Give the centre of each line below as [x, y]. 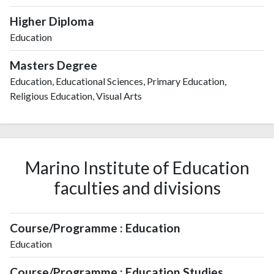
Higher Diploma [52, 21]
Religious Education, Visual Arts [76, 95]
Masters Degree [54, 65]
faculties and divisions [137, 188]
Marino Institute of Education [137, 168]
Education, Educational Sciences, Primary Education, [118, 81]
